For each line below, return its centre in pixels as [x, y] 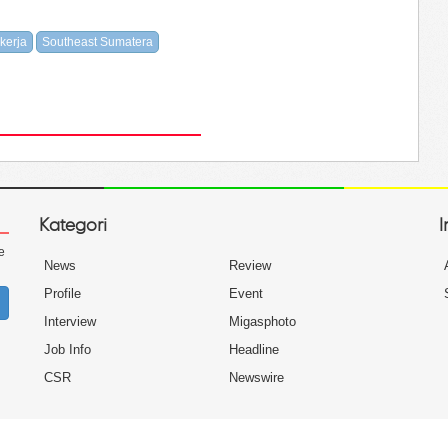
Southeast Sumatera [97, 42]
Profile [62, 293]
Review [250, 265]
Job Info [67, 349]
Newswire [256, 377]
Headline [254, 349]
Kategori [73, 224]
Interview [70, 321]
